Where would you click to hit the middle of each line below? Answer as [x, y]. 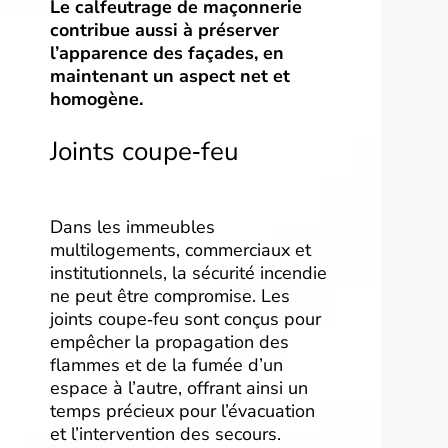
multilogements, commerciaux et [180, 250]
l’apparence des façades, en [167, 53]
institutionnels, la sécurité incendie [188, 273]
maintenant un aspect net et [170, 76]
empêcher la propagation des [169, 342]
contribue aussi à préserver [164, 30]
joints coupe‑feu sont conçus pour [185, 319]
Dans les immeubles [132, 227]
